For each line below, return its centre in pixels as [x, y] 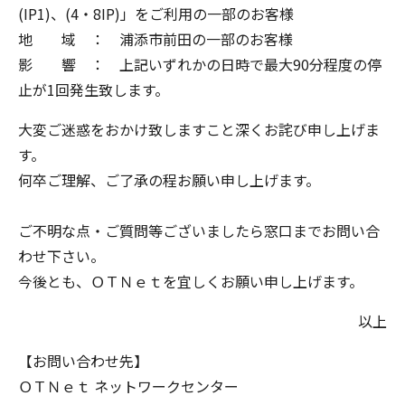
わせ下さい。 [61, 256]
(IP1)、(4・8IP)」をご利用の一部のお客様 [156, 14]
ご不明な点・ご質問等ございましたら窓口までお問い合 [199, 231]
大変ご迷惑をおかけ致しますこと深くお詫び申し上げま [199, 129]
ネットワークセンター [165, 386]
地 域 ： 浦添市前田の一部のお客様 [155, 39]
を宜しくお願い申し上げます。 [263, 281]
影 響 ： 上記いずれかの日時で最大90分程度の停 [200, 64]
